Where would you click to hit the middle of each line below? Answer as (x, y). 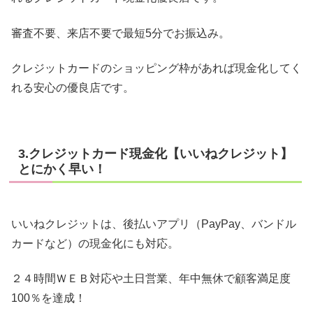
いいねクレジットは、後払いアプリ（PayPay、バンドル (154, 224)
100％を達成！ (49, 298)
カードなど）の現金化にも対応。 (95, 243)
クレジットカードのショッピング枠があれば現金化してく (156, 68)
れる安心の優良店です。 (73, 88)
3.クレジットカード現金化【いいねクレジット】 (155, 153)
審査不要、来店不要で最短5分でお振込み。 (121, 33)
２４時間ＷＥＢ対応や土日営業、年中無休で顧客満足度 (151, 279)
